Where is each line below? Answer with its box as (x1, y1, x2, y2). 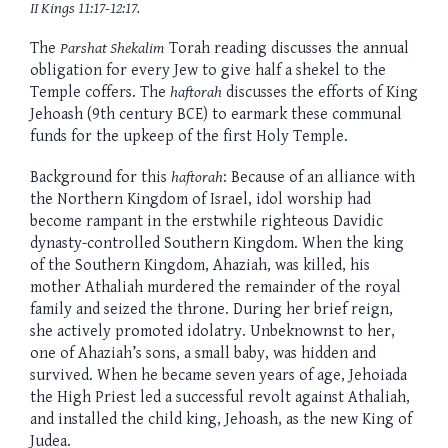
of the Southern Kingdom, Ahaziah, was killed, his (30, 255, 370, 275)
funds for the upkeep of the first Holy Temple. (30, 127, 348, 147)
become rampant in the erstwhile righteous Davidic (30, 211, 383, 231)
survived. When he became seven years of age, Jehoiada (30, 365, 407, 385)
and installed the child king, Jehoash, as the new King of (30, 409, 412, 429)
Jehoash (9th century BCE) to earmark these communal (30, 105, 402, 125)
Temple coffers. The (30, 83, 170, 103)
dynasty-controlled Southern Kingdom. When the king (30, 233, 404, 253)
